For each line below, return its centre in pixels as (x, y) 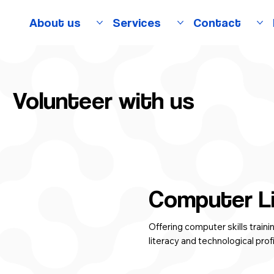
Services (137, 22)
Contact (217, 22)
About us (55, 22)
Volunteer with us (104, 100)
